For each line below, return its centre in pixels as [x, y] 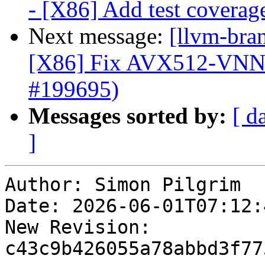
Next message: [99, 36]
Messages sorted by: [127, 116]
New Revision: [78, 227]
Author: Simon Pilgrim [123, 185]
